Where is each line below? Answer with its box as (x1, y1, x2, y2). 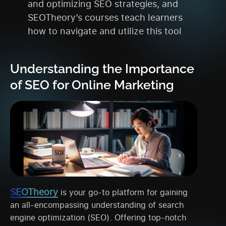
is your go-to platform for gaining (58, 186, 188, 198)
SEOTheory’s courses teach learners (28, 11, 183, 23)
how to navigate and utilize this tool (28, 24, 182, 37)
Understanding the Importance (10, 61, 194, 76)
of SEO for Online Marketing (10, 77, 174, 92)
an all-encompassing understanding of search (10, 199, 184, 210)
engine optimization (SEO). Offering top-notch (10, 211, 187, 223)
